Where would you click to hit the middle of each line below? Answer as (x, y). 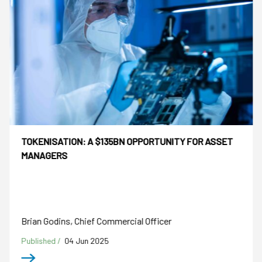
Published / (42, 240)
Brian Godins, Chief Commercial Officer (96, 220)
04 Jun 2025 (87, 240)
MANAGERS (44, 156)
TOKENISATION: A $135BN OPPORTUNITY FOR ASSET (127, 142)
